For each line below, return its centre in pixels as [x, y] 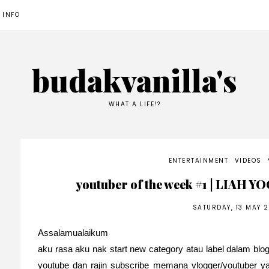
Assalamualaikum [73, 232]
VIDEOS [248, 160]
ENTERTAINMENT [198, 160]
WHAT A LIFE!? [134, 104]
